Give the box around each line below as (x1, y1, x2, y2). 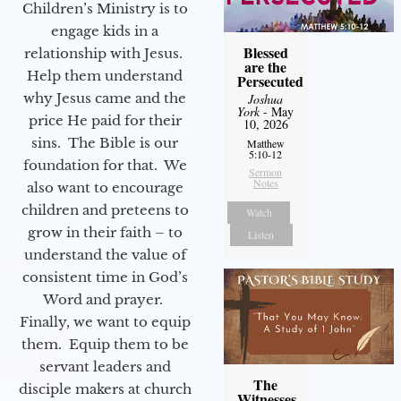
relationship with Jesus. (23, 45, 186, 63)
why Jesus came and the (23, 90, 186, 107)
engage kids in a (51, 22, 158, 40)
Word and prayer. (43, 291, 166, 309)
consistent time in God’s (21, 269, 188, 286)
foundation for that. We (22, 157, 187, 175)
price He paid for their (28, 112, 182, 130)
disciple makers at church (18, 380, 192, 398)
